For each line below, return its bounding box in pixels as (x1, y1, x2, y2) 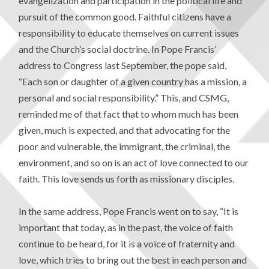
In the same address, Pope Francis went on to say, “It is (19, 205, 239, 217)
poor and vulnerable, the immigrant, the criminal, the (19, 140, 231, 152)
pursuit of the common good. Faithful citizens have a (19, 10, 232, 22)
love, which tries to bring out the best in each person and (19, 254, 247, 266)
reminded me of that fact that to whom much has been (19, 107, 239, 119)
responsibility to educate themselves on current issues (19, 26, 240, 38)
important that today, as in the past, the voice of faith (19, 222, 234, 234)
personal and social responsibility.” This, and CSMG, (19, 91, 229, 103)
